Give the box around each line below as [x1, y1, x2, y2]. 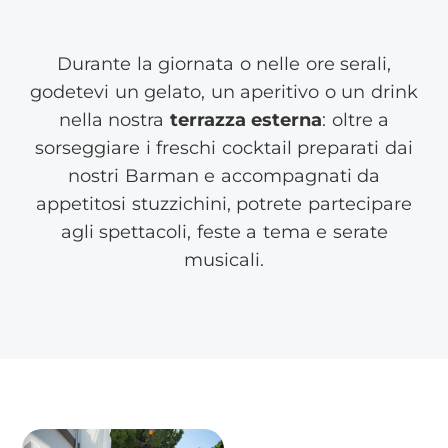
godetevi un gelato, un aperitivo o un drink [30, 80, 418, 103]
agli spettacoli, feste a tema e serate [60, 220, 388, 243]
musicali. [184, 248, 264, 271]
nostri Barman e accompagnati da [68, 164, 380, 187]
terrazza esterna [169, 108, 323, 131]
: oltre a [322, 108, 390, 131]
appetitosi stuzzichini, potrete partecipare [36, 192, 412, 215]
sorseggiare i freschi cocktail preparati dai [35, 136, 413, 159]
